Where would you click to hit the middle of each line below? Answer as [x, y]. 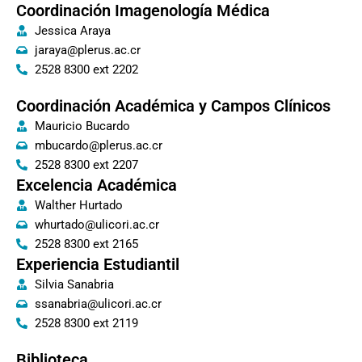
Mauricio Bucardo [82, 126]
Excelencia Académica [97, 185]
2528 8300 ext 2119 [86, 324]
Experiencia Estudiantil [98, 265]
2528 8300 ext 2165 [86, 244]
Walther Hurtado [78, 206]
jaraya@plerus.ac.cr [87, 51]
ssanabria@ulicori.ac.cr [98, 304]
